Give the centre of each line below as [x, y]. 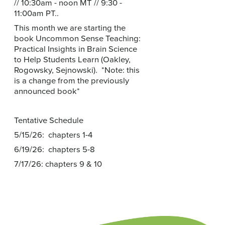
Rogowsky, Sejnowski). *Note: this [77, 70]
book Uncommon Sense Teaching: [77, 38]
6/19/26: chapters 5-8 [54, 149]
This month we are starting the [70, 28]
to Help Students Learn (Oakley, [72, 59]
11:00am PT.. [39, 13]
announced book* [47, 91]
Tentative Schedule [49, 120]
